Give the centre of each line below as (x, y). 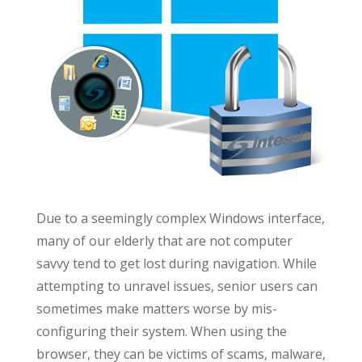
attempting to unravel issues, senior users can (177, 286)
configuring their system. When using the (161, 331)
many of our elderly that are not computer (164, 241)
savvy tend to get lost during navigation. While (176, 263)
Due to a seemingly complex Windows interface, (180, 218)
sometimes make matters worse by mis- (156, 309)
